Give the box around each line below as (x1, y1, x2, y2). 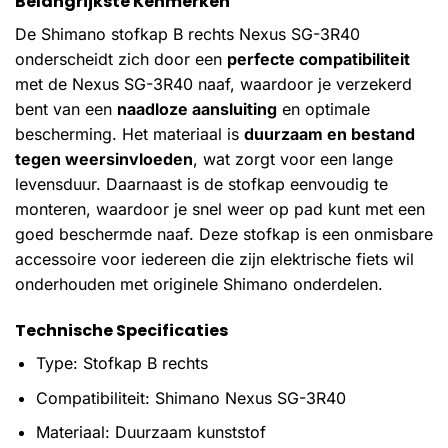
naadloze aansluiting (117, 99, 277, 120)
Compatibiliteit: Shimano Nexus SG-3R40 (35, 387, 346, 408)
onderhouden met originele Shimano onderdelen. (15, 274, 383, 295)
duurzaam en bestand (244, 124, 415, 145)
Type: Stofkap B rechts (35, 352, 208, 373)
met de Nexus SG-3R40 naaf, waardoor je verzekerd (15, 74, 412, 95)
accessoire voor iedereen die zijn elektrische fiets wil (15, 249, 414, 270)
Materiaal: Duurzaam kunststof (35, 422, 266, 443)
